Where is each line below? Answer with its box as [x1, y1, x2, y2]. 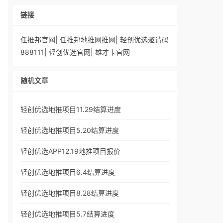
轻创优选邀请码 [120, 35, 169, 44]
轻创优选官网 [49, 48, 91, 56]
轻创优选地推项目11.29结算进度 [20, 105, 121, 113]
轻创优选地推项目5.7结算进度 [20, 210, 114, 218]
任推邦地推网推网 [60, 35, 115, 44]
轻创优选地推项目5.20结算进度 [20, 126, 119, 134]
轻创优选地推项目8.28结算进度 [20, 189, 119, 197]
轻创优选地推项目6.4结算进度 [20, 168, 115, 176]
